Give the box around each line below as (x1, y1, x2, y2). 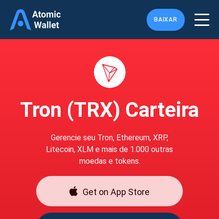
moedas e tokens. (79, 156, 140, 166)
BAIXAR (153, 16, 177, 23)
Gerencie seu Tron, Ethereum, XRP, (51, 133, 168, 142)
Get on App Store (83, 186, 150, 197)
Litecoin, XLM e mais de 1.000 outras (46, 145, 173, 154)
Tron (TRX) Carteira (20, 98, 199, 122)
